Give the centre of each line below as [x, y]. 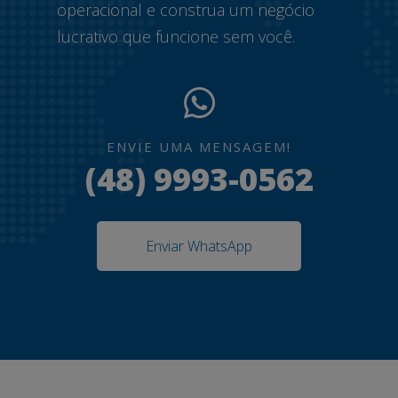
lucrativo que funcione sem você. [176, 36]
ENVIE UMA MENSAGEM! [199, 147]
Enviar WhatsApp [199, 246]
